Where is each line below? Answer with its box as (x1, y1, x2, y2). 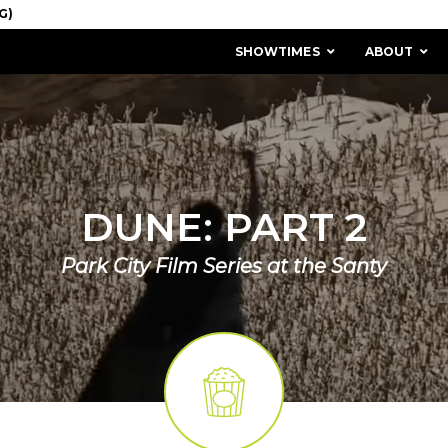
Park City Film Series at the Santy (61, 254, 387, 279)
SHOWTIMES (234, 44, 320, 60)
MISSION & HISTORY (63, 361, 197, 377)
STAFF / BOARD (342, 361, 446, 377)
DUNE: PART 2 (81, 203, 367, 252)
